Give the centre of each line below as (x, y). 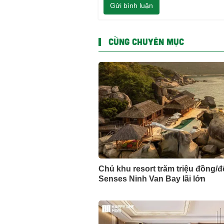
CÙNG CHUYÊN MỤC (146, 41)
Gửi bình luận (131, 6)
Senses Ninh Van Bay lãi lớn (152, 179)
